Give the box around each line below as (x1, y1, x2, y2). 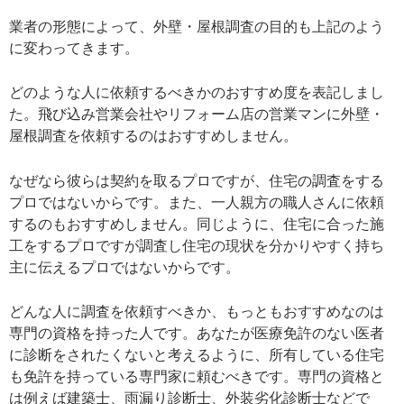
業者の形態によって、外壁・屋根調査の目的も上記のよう (9, 18, 384, 34)
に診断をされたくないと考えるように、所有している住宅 (9, 347, 384, 363)
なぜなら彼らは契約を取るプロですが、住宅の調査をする (9, 172, 384, 188)
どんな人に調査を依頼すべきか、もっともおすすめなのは (9, 304, 384, 320)
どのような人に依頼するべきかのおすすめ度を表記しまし (9, 85, 384, 101)
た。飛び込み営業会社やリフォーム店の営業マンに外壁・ (9, 106, 384, 123)
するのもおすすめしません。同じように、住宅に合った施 (9, 216, 384, 232)
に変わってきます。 (9, 40, 139, 56)
